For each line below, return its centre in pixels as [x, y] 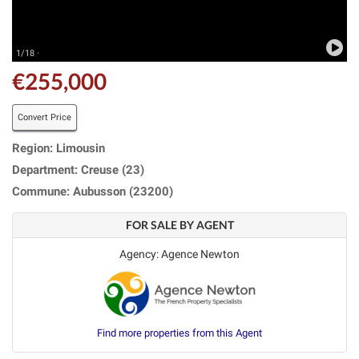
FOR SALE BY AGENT [179, 224]
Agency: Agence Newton [179, 254]
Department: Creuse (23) [78, 169]
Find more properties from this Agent [179, 333]
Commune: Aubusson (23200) [93, 191]
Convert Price [44, 117]
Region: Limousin [58, 148]
